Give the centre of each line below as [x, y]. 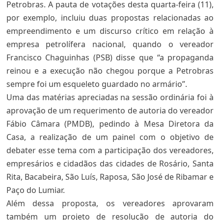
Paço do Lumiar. [35, 190]
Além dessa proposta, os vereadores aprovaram [110, 203]
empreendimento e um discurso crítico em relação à [110, 31]
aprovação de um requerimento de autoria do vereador [110, 110]
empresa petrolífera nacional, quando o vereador [110, 44]
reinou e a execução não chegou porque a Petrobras [110, 71]
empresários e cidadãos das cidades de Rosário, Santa [110, 164]
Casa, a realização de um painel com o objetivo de [110, 137]
